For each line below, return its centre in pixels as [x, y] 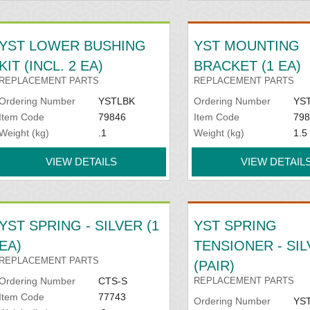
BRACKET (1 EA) [248, 65]
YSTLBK [116, 101]
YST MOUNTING [247, 45]
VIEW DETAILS [82, 161]
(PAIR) [215, 265]
